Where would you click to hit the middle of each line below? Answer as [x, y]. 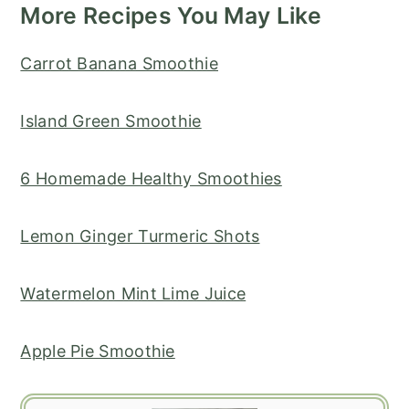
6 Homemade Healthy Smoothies [151, 179]
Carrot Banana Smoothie [119, 64]
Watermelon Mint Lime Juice [133, 294]
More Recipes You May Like [171, 16]
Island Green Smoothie [111, 121]
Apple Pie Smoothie [98, 351]
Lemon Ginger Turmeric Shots [140, 236]
